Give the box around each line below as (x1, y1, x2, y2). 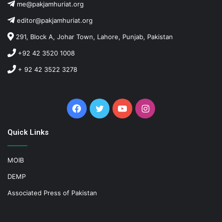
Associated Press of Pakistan (7, 189, 97, 197)
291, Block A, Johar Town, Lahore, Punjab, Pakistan (14, 33, 173, 41)
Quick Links (7, 128, 49, 137)
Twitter (103, 103, 134, 113)
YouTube (126, 103, 163, 113)
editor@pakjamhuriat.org (15, 16, 93, 25)
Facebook (81, 103, 122, 113)
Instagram (148, 103, 191, 113)
